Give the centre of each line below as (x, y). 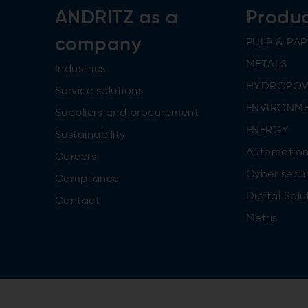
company (99, 44)
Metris (262, 218)
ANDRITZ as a (117, 18)
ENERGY (267, 130)
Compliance (87, 179)
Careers (76, 157)
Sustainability (90, 135)
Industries (80, 69)
